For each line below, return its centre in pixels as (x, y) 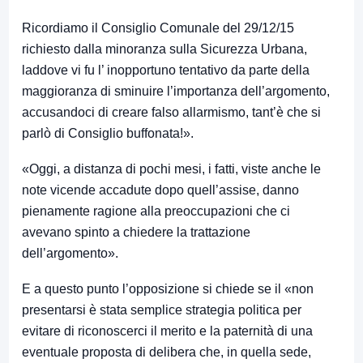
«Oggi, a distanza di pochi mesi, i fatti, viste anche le (171, 169)
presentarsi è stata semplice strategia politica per (162, 310)
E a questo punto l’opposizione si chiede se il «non (168, 289)
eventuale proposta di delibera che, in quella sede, (167, 352)
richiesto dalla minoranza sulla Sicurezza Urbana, (164, 49)
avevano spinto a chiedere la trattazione (136, 233)
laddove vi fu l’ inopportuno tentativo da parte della (166, 70)
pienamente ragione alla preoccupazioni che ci (156, 211)
